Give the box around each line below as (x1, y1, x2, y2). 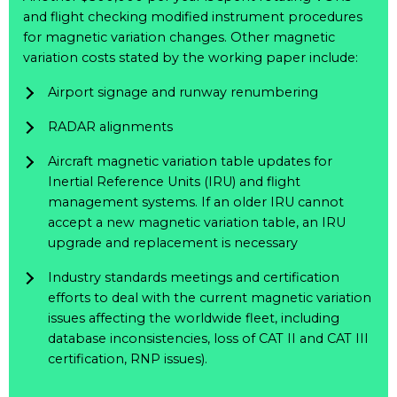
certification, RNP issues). (48, 351, 207, 367)
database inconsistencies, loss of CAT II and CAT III (48, 331, 369, 346)
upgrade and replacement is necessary (48, 235, 298, 251)
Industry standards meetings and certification (48, 269, 339, 285)
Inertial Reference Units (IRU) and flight (48, 174, 300, 190)
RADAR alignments (48, 119, 173, 135)
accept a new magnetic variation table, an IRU (48, 214, 346, 230)
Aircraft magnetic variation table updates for (48, 153, 332, 169)
